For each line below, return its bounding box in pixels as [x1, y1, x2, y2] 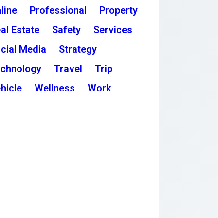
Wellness [35, 82, 75, 94]
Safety [52, 23, 81, 36]
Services [93, 23, 133, 36]
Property [99, 4, 138, 16]
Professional [30, 4, 87, 16]
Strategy [59, 43, 97, 55]
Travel [54, 62, 83, 74]
